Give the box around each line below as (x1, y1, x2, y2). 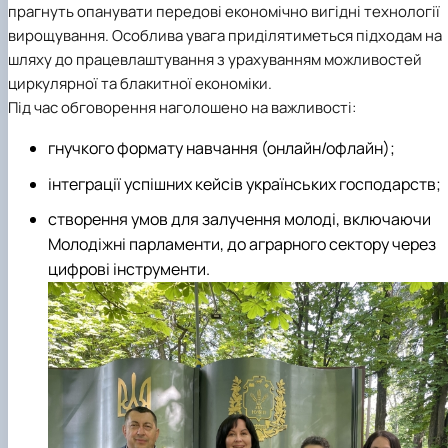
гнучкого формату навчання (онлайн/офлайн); (48, 137, 395, 160)
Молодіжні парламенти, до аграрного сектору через (48, 232, 436, 255)
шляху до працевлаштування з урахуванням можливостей (8, 49, 422, 71)
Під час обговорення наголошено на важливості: (8, 97, 356, 119)
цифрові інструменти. (48, 257, 210, 280)
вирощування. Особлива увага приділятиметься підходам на (8, 25, 442, 47)
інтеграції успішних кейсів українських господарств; (48, 172, 441, 195)
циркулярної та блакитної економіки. (8, 73, 272, 95)
